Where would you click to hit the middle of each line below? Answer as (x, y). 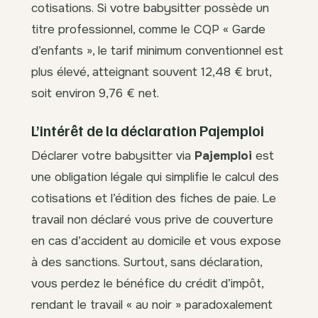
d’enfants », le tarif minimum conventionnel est (157, 51)
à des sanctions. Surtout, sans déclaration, (147, 262)
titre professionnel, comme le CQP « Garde (148, 29)
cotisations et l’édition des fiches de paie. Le (154, 198)
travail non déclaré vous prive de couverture (152, 219)
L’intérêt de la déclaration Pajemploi (148, 131)
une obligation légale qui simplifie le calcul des (155, 176)
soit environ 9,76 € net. (95, 93)
